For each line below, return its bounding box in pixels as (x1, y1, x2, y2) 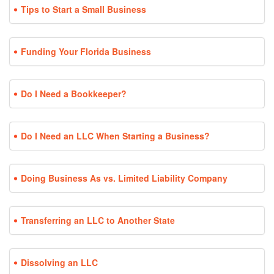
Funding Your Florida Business (21, 45, 151, 58)
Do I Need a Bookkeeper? (21, 87, 127, 100)
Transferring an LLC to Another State (21, 214, 175, 227)
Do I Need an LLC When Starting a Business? (21, 130, 210, 143)
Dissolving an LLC (21, 256, 98, 269)
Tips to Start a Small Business (21, 3, 146, 16)
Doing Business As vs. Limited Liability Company (21, 172, 228, 185)
